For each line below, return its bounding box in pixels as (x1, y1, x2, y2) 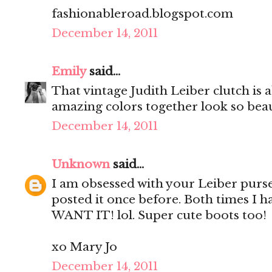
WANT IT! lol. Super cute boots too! (52, 208, 267, 223)
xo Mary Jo (52, 240, 117, 254)
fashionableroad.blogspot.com (52, 7, 233, 21)
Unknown (52, 157, 110, 172)
